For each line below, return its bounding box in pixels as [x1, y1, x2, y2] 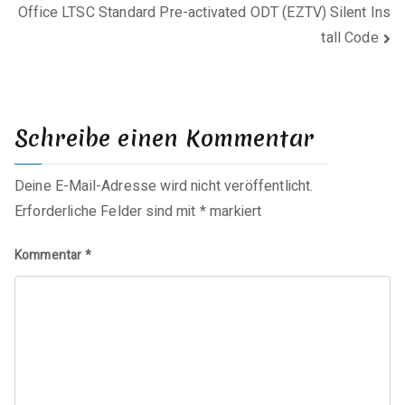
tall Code [321, 27, 379, 50]
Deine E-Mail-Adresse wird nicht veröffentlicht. [14, 174, 314, 197]
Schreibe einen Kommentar [14, 122, 314, 154]
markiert [205, 200, 262, 222]
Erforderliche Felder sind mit [14, 200, 200, 222]
